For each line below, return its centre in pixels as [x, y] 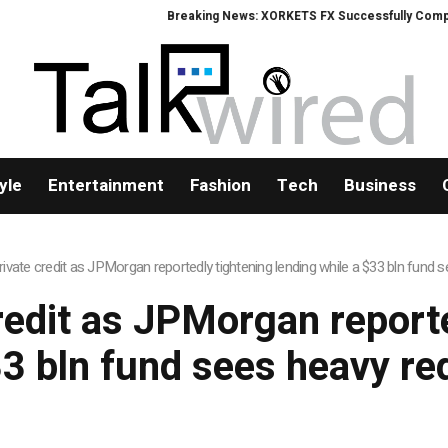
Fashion [220, 186]
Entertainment [105, 186]
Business [379, 186]
